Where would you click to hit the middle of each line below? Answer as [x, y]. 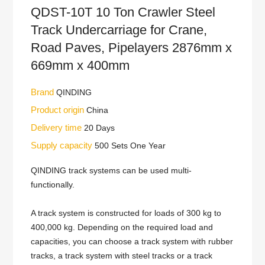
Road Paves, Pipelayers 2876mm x [132, 48]
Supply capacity [63, 145]
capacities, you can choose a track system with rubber [132, 241]
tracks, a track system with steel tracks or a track [122, 256]
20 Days [100, 128]
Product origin [59, 110]
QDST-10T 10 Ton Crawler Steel [123, 12]
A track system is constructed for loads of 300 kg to [126, 213]
